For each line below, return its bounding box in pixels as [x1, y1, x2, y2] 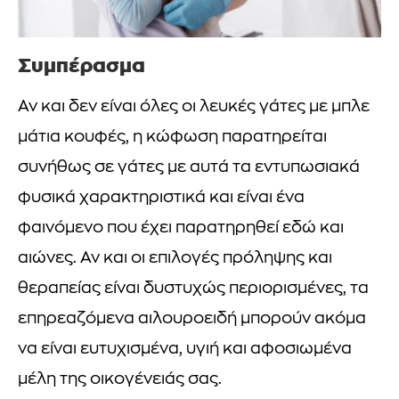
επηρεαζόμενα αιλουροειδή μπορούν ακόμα [18, 311, 366, 329]
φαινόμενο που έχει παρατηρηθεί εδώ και [18, 220, 344, 238]
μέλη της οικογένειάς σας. [18, 371, 222, 389]
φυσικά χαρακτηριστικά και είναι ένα [18, 190, 305, 208]
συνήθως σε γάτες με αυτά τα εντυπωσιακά [18, 159, 360, 177]
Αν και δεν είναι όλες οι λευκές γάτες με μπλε [18, 99, 370, 117]
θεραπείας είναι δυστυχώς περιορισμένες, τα [18, 281, 369, 298]
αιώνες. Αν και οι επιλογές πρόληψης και [18, 250, 332, 268]
